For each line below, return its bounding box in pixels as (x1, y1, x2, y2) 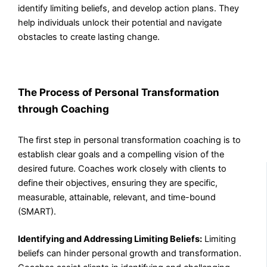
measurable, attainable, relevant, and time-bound (18, 191, 216, 203)
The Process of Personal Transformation (18, 86, 220, 99)
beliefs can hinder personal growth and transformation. (18, 247, 242, 259)
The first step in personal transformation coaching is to (18, 134, 241, 145)
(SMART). (18, 206, 57, 217)
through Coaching (18, 103, 110, 116)
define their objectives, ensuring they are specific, (18, 177, 218, 188)
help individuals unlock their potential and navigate (18, 17, 222, 28)
